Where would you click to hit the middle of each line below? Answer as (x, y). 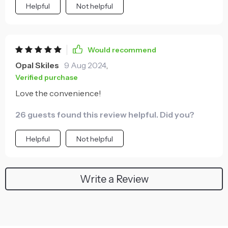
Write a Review (114, 179)
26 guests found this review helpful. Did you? (105, 115)
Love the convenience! (58, 93)
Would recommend (122, 50)
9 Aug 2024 (85, 65)
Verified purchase (47, 77)
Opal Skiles (37, 65)
